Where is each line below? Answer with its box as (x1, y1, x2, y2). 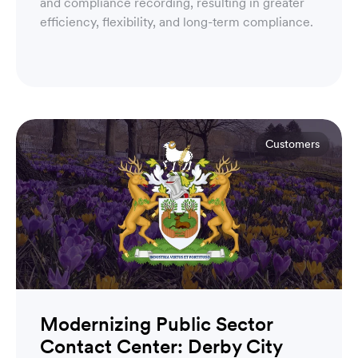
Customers (265, 136, 320, 151)
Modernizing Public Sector (40, 311, 273, 336)
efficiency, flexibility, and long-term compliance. (40, 13, 313, 30)
